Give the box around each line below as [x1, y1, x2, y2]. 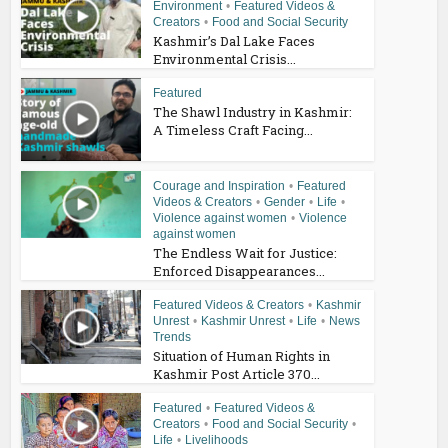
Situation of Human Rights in [153, 346, 331, 365]
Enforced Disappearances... [153, 261, 326, 280]
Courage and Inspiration [153, 178, 286, 193]
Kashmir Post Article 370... [153, 364, 321, 383]
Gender [264, 194, 306, 209]
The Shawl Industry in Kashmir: [153, 102, 353, 121]
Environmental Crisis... [153, 49, 297, 68]
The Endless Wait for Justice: [153, 243, 338, 262]
